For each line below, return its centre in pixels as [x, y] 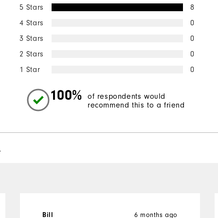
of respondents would [127, 97]
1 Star [30, 69]
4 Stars [31, 23]
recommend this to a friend [136, 105]
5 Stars [31, 7]
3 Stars [31, 38]
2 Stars [31, 54]
